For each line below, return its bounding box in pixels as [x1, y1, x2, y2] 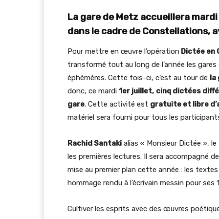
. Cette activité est [85, 100, 150, 109]
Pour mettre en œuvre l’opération [67, 47, 179, 56]
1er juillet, [119, 87, 154, 95]
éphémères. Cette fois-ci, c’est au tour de [67, 73, 210, 82]
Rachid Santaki [67, 139, 122, 148]
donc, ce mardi [67, 87, 119, 95]
